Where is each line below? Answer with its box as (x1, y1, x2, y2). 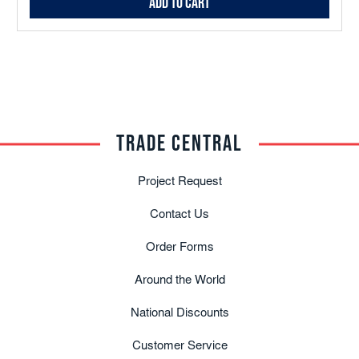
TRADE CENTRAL (115, 131, 243, 157)
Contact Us (150, 209, 209, 221)
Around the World (134, 275, 225, 287)
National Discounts (130, 308, 229, 320)
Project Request (137, 176, 222, 188)
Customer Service (131, 341, 228, 353)
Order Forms (145, 242, 214, 254)
